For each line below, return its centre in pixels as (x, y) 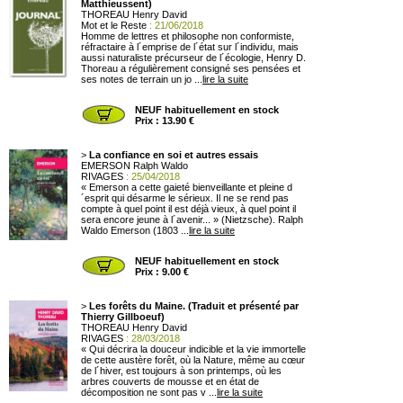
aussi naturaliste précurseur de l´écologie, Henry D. (193, 58)
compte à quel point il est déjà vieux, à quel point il (188, 209)
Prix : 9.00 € (162, 272)
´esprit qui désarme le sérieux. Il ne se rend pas (185, 198)
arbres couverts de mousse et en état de (170, 381)
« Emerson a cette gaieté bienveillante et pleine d (187, 187)
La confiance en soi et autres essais (174, 155)
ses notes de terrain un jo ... (142, 79)
